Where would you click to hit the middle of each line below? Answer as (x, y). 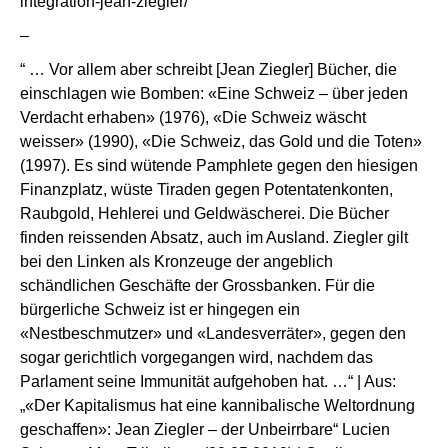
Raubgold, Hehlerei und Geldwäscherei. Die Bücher (204, 213)
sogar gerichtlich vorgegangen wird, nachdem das (196, 357)
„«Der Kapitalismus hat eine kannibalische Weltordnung (217, 405)
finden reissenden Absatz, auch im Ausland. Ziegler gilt (214, 237)
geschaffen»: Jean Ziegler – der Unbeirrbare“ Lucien (205, 429)
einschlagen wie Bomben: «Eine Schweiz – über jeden (214, 93)
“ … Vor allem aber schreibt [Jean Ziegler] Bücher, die (208, 69)
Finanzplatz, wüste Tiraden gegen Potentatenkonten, (206, 189)
